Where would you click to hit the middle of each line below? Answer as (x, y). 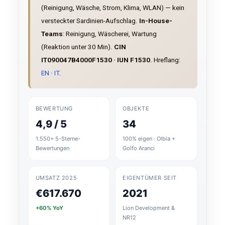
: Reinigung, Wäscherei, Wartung (109, 34)
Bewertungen (52, 148)
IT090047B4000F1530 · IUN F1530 (95, 60)
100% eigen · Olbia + (149, 139)
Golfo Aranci (139, 148)
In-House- (155, 21)
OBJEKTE (136, 108)
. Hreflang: (165, 60)
